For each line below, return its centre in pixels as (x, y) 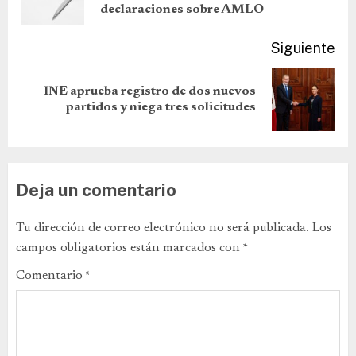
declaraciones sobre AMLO (182, 9)
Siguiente (303, 48)
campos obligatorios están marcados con (129, 248)
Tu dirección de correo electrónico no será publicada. (163, 228)
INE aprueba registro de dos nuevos (150, 91)
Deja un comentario (96, 190)
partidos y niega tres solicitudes (161, 107)
